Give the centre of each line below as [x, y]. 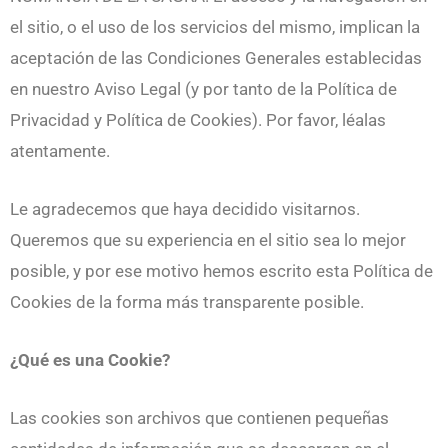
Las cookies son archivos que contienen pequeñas [199, 418]
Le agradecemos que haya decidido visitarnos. [185, 209]
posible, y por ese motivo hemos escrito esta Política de [221, 271]
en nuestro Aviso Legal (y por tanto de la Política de [203, 88]
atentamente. [60, 150]
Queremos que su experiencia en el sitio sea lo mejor [208, 240]
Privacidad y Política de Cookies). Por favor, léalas [198, 119]
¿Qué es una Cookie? [90, 360]
